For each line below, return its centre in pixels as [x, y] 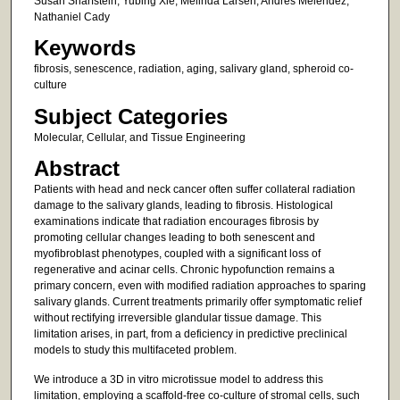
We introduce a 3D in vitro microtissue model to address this [178, 380]
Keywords [84, 48]
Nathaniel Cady [71, 17]
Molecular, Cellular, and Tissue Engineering [139, 137]
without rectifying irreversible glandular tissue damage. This [177, 318]
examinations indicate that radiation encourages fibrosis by [176, 222]
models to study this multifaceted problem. [135, 350]
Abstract [76, 169]
